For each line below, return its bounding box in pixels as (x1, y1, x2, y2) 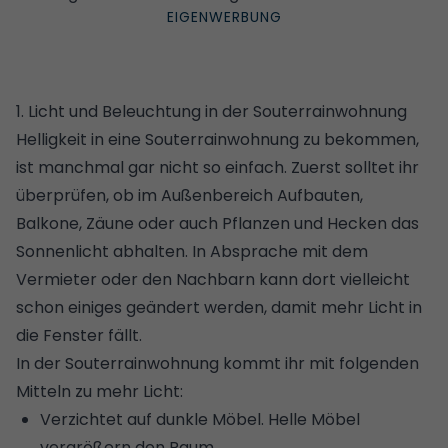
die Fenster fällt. (16, 323, 142, 347)
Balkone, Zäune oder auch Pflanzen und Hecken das (16, 211, 419, 235)
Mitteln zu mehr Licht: (16, 379, 183, 403)
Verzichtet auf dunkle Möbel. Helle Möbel (40, 407, 360, 431)
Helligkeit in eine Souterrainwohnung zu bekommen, (16, 127, 419, 151)
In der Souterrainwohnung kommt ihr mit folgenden (16, 351, 419, 375)
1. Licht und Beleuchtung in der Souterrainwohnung (16, 99, 407, 123)
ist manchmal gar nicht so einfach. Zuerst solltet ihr (16, 155, 419, 179)
